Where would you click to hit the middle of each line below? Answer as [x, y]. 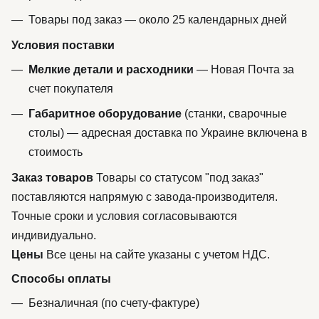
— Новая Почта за [244, 69]
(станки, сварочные [234, 114]
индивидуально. [54, 235]
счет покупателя [71, 88]
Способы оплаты [61, 278]
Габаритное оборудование [105, 114]
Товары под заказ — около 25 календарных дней [158, 20]
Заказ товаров [52, 177]
